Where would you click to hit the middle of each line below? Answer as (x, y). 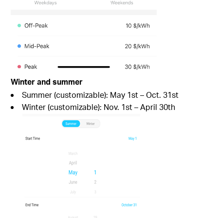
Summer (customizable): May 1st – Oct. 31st (100, 95)
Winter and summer (47, 82)
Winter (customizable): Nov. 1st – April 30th (99, 107)
